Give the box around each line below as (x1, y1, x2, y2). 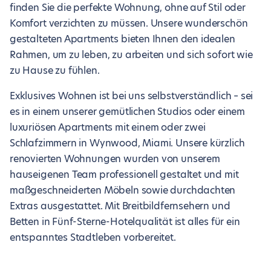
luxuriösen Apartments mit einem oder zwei (10, 120, 206, 134)
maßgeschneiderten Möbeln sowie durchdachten (10, 183, 236, 197)
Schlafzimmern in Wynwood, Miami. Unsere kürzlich (10, 136, 245, 150)
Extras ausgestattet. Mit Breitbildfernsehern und (10, 199, 230, 213)
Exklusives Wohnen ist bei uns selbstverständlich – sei (10, 89, 253, 103)
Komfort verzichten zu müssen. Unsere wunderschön (10, 16, 248, 30)
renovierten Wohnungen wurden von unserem (10, 152, 220, 166)
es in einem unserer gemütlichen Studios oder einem (10, 105, 246, 119)
